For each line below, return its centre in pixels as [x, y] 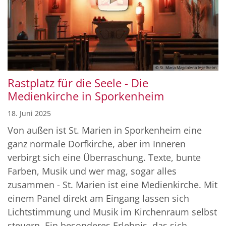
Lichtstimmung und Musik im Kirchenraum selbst [112, 212]
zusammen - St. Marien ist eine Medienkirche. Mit [112, 184]
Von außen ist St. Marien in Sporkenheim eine [105, 130]
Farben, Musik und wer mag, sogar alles [92, 171]
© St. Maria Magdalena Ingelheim [186, 67]
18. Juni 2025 [29, 113]
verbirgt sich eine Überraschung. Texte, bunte [104, 157]
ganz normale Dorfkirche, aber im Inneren [97, 144]
